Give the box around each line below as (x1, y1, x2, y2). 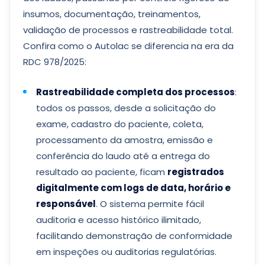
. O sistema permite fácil (96, 198, 204, 210)
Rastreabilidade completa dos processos (36, 86, 235, 98)
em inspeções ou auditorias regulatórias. (36, 245, 216, 258)
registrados (167, 166, 224, 178)
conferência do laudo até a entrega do (36, 150, 210, 162)
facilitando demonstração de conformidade (36, 230, 232, 242)
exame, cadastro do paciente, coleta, (36, 118, 203, 130)
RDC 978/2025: (23, 56, 86, 68)
